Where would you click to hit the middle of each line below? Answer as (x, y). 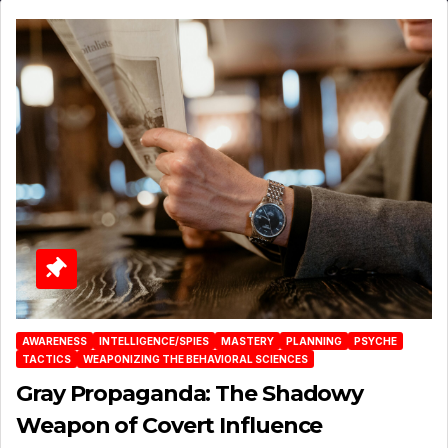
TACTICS (46, 359)
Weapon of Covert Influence (169, 426)
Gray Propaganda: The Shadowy (190, 394)
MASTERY (247, 341)
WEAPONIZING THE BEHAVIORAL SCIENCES (195, 359)
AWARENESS (54, 341)
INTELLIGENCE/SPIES (154, 341)
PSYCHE (375, 341)
